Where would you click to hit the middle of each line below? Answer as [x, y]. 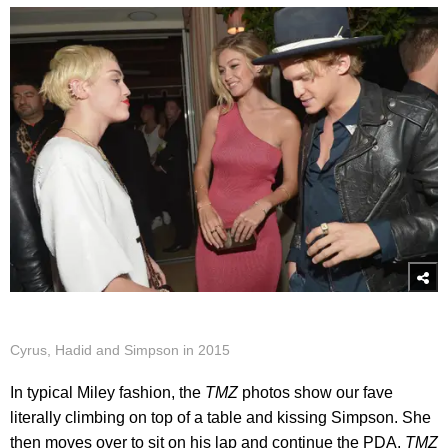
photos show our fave [315, 392]
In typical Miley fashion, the [107, 392]
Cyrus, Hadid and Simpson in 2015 [120, 349]
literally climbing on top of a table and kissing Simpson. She [220, 417]
